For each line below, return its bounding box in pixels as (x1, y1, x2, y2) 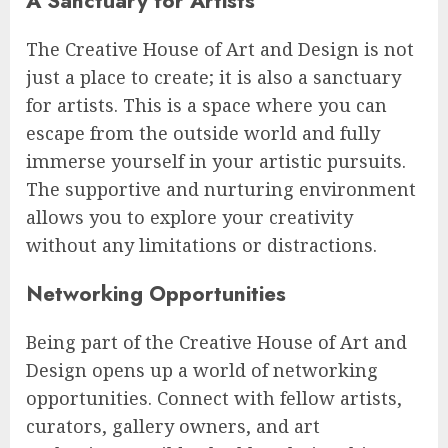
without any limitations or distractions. (26, 233, 377, 257)
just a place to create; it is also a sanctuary (26, 65, 401, 89)
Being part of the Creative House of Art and (26, 330, 407, 355)
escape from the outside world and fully (26, 121, 380, 145)
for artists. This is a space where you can (26, 93, 387, 117)
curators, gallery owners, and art (26, 414, 320, 439)
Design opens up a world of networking (26, 358, 378, 383)
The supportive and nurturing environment (26, 177, 416, 201)
